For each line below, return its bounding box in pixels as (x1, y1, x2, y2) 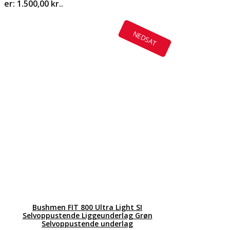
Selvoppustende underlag (42, 218, 133, 228)
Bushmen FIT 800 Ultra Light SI (32, 202, 142, 212)
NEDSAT (131, 28, 158, 48)
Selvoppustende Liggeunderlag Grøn (22, 210, 152, 220)
